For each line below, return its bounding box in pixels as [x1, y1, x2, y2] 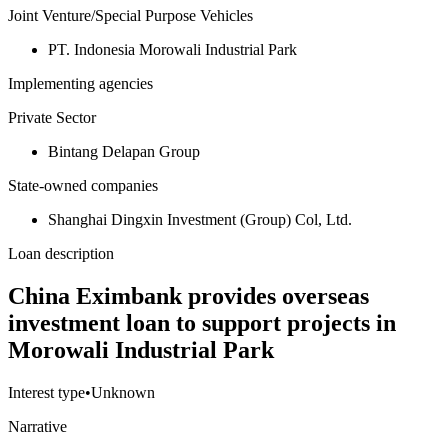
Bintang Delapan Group [48, 143, 200, 161]
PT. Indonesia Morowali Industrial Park [48, 41, 297, 59]
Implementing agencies [8, 75, 153, 93]
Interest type [8, 384, 85, 402]
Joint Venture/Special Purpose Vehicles [8, 7, 253, 25]
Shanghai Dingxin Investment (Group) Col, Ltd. [48, 211, 352, 229]
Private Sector [8, 109, 96, 127]
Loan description [8, 245, 114, 263]
